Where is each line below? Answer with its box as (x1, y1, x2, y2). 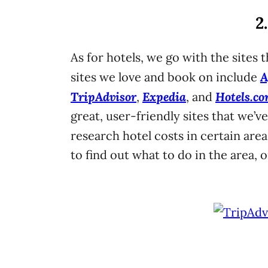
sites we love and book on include (71, 69, 260, 84)
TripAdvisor (71, 89, 136, 104)
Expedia (142, 89, 186, 104)
